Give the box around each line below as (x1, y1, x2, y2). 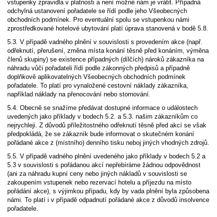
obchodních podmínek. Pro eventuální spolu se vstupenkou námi (7, 16, 189, 23)
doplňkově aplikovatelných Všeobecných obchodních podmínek (7, 73, 186, 80)
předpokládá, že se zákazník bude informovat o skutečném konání (7, 130, 194, 138)
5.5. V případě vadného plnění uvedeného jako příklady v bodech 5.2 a (7, 153, 205, 160)
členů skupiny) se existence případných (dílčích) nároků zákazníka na (7, 56, 204, 63)
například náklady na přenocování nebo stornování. (7, 91, 151, 98)
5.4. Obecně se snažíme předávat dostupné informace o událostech (7, 104, 198, 111)
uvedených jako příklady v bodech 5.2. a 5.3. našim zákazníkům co (7, 113, 198, 120)
